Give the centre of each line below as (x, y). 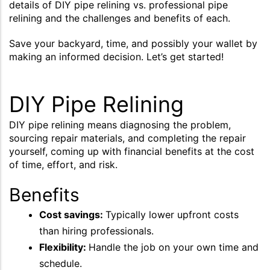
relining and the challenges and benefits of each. (120, 18)
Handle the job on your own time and (174, 247)
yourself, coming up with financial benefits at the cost (132, 151)
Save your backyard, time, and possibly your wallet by (133, 43)
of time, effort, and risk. (63, 165)
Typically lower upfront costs (172, 215)
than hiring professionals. (96, 231)
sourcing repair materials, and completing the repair (127, 138)
